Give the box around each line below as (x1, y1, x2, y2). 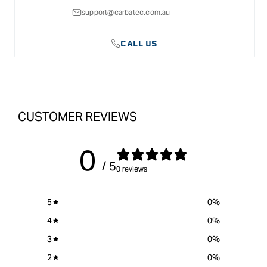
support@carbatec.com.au (82, 8, 170, 17)
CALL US (120, 38, 158, 49)
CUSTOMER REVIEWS (18, 108, 137, 125)
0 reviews (116, 164, 148, 174)
